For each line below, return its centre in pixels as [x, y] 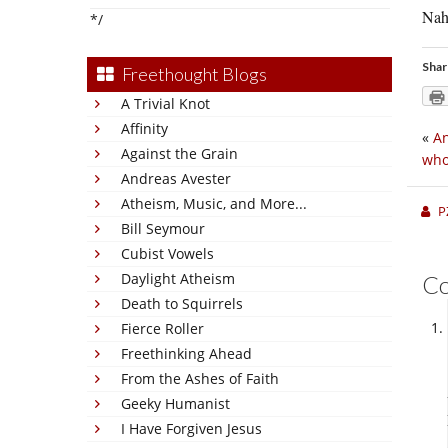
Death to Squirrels [182, 303]
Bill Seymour [163, 228]
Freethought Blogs [194, 74]
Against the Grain [179, 153]
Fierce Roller [162, 328]
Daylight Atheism [178, 278]
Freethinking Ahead [186, 353]
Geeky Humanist [175, 403]
